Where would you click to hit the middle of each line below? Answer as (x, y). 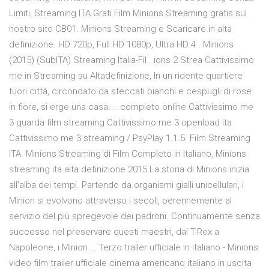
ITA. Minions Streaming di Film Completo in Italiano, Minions (128, 154)
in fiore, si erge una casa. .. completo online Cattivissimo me (131, 107)
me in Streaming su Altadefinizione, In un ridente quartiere (126, 76)
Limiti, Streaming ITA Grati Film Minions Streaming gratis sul (128, 14)
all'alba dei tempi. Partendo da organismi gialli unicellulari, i (126, 185)
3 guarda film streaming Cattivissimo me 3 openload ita (120, 123)
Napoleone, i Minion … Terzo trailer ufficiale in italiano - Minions (134, 248)
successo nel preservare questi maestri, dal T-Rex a (114, 232)
